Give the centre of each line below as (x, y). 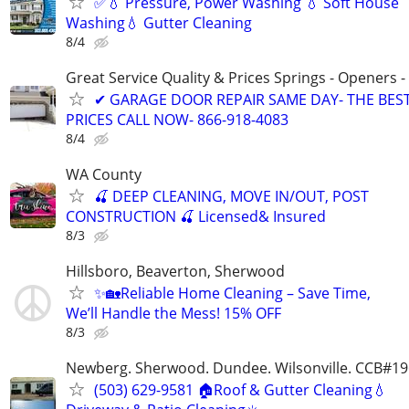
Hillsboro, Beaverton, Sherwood (175, 272)
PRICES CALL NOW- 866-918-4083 (177, 119)
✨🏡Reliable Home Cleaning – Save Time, (232, 294)
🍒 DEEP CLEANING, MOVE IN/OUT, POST (231, 196)
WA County (104, 174)
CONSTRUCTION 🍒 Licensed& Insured (196, 216)
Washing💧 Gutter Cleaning (159, 22)
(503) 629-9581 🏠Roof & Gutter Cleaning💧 (241, 390)
